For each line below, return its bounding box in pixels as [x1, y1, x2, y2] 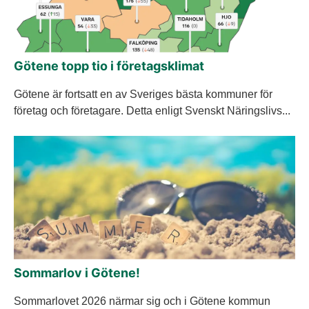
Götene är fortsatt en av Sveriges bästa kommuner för [14, 88, 272, 101]
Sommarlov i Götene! [14, 265, 140, 280]
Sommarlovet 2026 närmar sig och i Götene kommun [14, 295, 270, 307]
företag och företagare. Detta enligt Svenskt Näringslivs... [14, 105, 290, 117]
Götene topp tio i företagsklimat [14, 59, 204, 74]
